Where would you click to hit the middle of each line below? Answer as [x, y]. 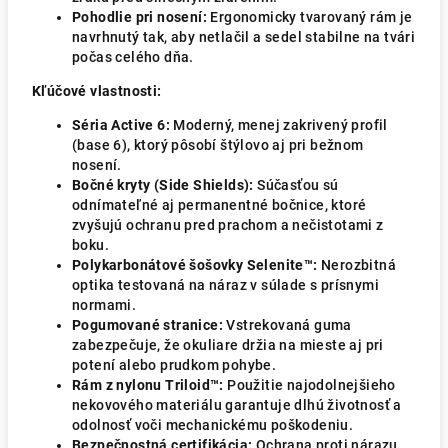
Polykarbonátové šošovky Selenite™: [195, 265]
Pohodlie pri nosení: [139, 17]
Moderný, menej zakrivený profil [279, 125]
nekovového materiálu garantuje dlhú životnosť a [237, 405]
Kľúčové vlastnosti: [97, 91]
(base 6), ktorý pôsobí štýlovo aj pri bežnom [218, 145]
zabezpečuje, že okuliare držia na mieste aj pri [228, 345]
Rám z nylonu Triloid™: [148, 385]
